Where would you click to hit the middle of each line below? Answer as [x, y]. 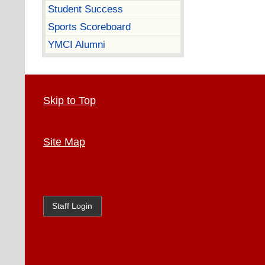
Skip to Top [69, 100]
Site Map [64, 142]
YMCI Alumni [76, 44]
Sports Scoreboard [89, 26]
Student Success [85, 9]
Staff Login [72, 206]
